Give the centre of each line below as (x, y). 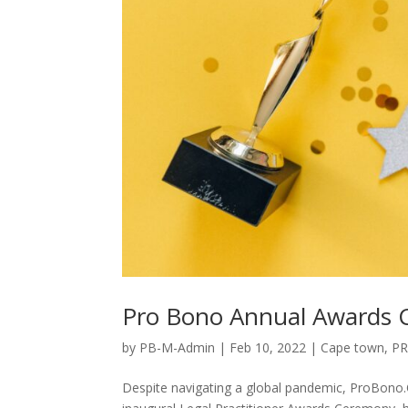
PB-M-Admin (178, 347)
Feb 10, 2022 (268, 347)
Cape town (353, 347)
